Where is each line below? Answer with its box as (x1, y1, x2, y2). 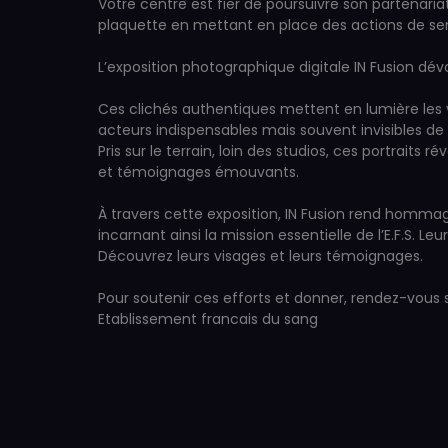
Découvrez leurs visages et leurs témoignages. (98, 246, 423, 266)
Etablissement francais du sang (98, 309, 318, 329)
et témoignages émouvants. (98, 162, 299, 182)
